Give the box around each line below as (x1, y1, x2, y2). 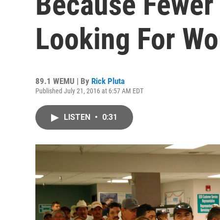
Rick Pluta (91, 76, 125, 86)
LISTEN (64, 112, 92, 122)
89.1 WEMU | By (35, 76, 91, 86)
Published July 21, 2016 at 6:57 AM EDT (35, 87, 143, 95)
